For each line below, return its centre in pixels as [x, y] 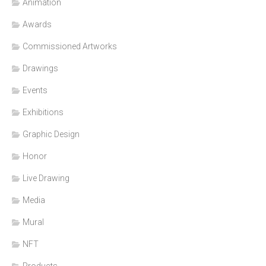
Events [35, 90]
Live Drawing [46, 178]
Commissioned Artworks [70, 46]
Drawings [40, 68]
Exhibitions [43, 112]
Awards [37, 24]
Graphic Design [51, 134]
